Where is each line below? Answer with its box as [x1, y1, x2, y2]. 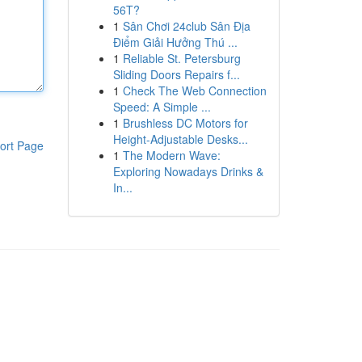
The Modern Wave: [122, 147, 221, 163]
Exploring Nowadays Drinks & [112, 163, 263, 179]
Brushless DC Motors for [122, 115, 248, 131]
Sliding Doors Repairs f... [112, 66, 240, 82]
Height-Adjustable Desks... [112, 131, 248, 147]
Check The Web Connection [122, 82, 267, 99]
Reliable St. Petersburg [122, 50, 241, 66]
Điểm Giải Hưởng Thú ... [112, 34, 238, 50]
